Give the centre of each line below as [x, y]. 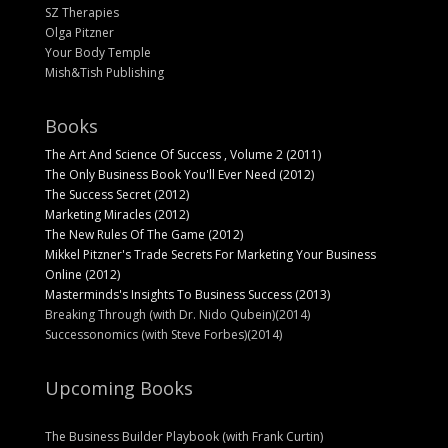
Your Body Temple [97, 53]
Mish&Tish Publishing [104, 73]
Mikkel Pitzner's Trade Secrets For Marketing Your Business [210, 255]
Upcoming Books [118, 388]
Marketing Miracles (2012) [116, 215]
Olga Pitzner [79, 33]
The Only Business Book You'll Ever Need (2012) [179, 175]
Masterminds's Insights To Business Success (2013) [187, 295]
